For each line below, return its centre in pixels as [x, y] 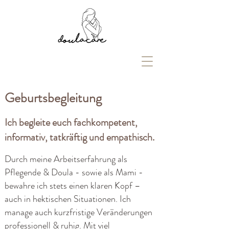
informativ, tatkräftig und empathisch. [79, 137]
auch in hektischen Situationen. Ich [68, 199]
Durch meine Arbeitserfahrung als [66, 159]
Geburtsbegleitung [53, 98]
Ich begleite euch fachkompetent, [71, 122]
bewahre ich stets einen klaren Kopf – [73, 186]
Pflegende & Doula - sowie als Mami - [74, 172]
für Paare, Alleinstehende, [82, 212]
